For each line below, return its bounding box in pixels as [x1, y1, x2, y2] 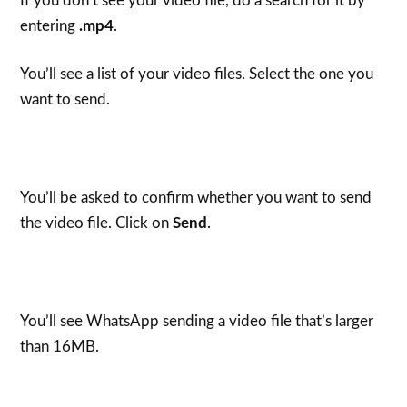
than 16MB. [20, 339, 100, 354]
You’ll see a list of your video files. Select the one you [20, 66, 374, 82]
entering [20, 17, 80, 34]
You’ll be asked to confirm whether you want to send [20, 190, 372, 205]
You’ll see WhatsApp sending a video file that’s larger [20, 313, 374, 329]
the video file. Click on [20, 215, 174, 231]
